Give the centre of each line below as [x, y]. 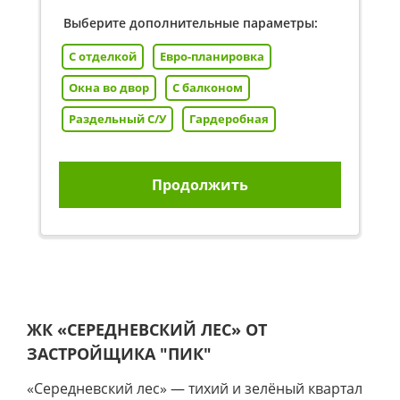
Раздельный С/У [117, 118]
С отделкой [103, 56]
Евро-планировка [212, 56]
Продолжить [200, 184]
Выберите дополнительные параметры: [191, 22]
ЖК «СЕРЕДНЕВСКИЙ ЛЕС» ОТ [147, 329]
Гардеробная [229, 118]
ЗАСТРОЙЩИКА [93, 353]
